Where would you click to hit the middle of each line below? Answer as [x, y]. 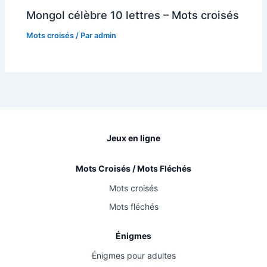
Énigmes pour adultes [133, 256]
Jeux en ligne [133, 138]
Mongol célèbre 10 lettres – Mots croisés [133, 15]
